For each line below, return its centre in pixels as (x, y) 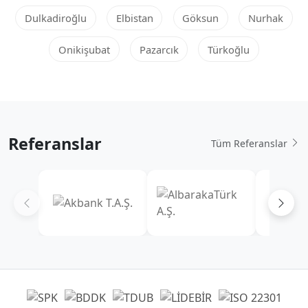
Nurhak (266, 18)
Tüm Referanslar (251, 144)
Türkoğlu (229, 49)
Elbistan (134, 18)
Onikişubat (84, 49)
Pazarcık (159, 49)
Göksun (201, 18)
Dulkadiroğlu (55, 18)
